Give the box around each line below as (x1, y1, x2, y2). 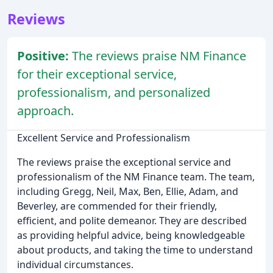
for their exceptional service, (17, 65, 177, 82)
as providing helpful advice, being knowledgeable (17, 228, 245, 242)
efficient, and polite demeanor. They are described (17, 213, 247, 227)
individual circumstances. (17, 257, 133, 271)
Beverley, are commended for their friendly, (17, 199, 217, 213)
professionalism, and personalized (17, 83, 210, 101)
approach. (17, 102, 74, 119)
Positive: (17, 47, 72, 64)
